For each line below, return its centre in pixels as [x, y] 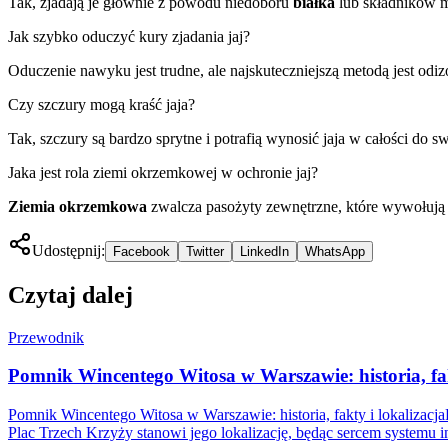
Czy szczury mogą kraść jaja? [101, 104]
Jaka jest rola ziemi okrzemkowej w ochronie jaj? [163, 172]
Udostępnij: [68, 250]
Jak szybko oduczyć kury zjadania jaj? [129, 36]
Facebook [141, 251]
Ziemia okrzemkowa [77, 206]
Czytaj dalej [70, 294]
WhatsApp [335, 251]
